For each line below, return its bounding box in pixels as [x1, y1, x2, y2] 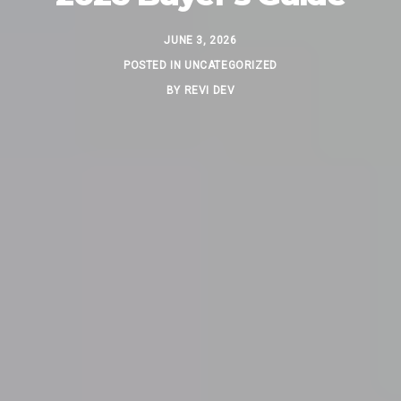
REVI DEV [183, 84, 235, 98]
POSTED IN [124, 58, 185, 72]
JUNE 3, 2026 [164, 33, 237, 47]
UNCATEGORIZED [184, 58, 277, 72]
